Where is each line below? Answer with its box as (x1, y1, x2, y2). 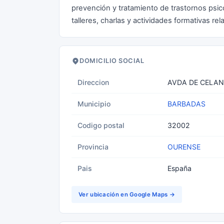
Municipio (77, 99, 110, 108)
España (167, 164, 191, 172)
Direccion (77, 78, 109, 86)
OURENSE (167, 142, 200, 151)
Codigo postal (77, 121, 124, 129)
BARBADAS (167, 99, 205, 108)
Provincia (77, 142, 108, 151)
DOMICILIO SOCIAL (79, 57, 144, 64)
